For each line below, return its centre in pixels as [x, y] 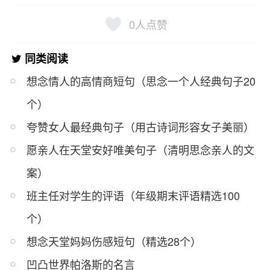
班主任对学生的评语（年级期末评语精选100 [133, 196]
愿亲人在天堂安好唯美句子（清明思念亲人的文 [141, 150]
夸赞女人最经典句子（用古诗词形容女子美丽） [141, 127]
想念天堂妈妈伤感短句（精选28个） [114, 241]
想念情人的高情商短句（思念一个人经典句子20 [141, 81]
